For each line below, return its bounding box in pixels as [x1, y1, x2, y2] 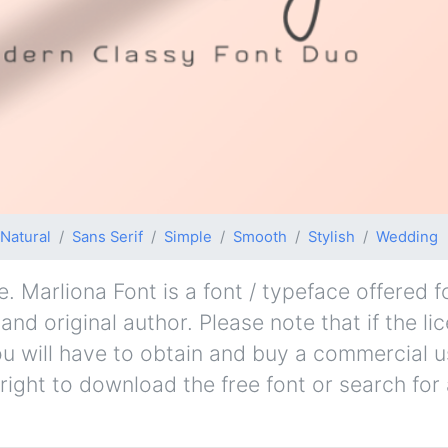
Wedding [376, 228, 438, 247]
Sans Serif [72, 228, 143, 247]
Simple [164, 228, 212, 247]
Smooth [233, 228, 287, 247]
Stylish [308, 228, 355, 247]
